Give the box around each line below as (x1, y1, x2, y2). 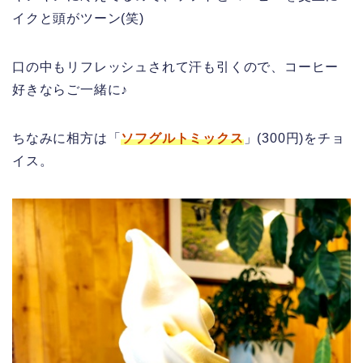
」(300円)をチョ (243, 131, 345, 146)
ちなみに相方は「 (12, 131, 122, 146)
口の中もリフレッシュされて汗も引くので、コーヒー (12, 60, 340, 75)
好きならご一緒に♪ (12, 83, 129, 97)
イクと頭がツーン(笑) (12, 11, 144, 26)
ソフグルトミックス (121, 131, 244, 146)
